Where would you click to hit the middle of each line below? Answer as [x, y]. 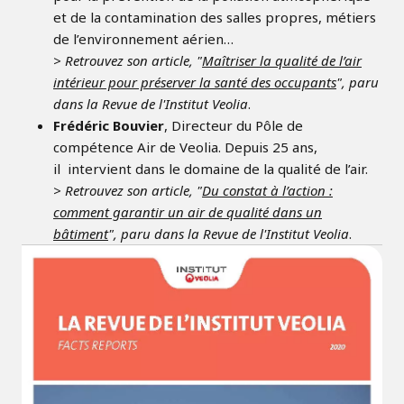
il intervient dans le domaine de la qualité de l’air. [211, 169]
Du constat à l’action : [267, 191]
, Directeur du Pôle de [234, 126]
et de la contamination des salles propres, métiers [215, 18]
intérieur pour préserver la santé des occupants [195, 83]
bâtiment [81, 234]
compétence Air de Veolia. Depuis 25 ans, [185, 147]
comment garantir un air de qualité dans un [188, 212]
